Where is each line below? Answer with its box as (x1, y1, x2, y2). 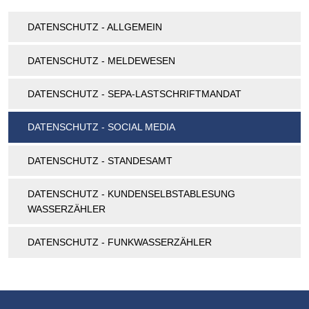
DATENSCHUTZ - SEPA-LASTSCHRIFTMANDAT (28, 88, 241, 99)
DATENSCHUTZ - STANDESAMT (28, 154, 172, 166)
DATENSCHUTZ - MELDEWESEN (28, 54, 175, 66)
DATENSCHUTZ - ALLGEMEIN (28, 21, 162, 33)
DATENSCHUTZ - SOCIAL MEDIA (28, 121, 175, 133)
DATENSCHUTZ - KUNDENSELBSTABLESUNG (28, 188, 235, 200)
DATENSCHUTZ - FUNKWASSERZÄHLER (28, 237, 212, 248)
